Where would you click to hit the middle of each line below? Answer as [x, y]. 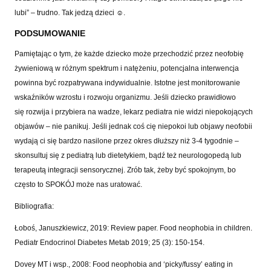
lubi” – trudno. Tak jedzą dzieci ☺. [70, 13]
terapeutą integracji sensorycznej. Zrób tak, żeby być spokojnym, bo [125, 170]
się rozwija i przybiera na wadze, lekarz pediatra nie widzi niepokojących [134, 112]
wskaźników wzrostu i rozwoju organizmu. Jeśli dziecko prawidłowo [125, 98]
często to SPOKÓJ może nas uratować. [78, 185]
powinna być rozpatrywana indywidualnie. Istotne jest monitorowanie [127, 83]
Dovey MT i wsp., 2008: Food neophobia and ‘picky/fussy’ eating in [124, 265]
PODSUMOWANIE [50, 34]
